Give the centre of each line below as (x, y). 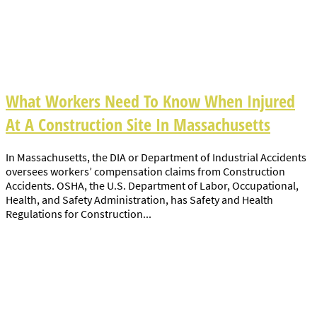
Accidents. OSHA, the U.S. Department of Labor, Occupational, (152, 185)
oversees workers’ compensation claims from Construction (145, 171)
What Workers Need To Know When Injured (150, 100)
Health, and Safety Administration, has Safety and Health (139, 199)
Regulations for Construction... (79, 213)
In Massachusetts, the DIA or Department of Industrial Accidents (156, 157)
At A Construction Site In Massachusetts (138, 124)
